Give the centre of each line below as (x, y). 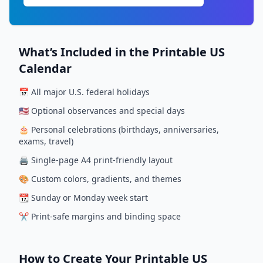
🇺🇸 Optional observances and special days (102, 111)
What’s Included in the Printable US (122, 52)
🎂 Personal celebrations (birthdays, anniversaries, (119, 129)
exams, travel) (46, 141)
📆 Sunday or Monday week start (83, 198)
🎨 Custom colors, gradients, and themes (100, 179)
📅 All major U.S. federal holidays (84, 92)
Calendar (45, 68)
